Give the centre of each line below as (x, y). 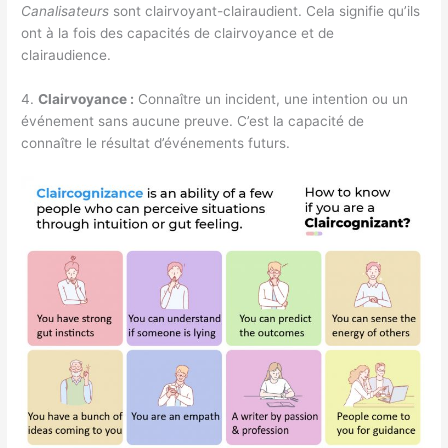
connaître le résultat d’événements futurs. (156, 142)
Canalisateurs (65, 10)
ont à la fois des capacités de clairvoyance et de (178, 32)
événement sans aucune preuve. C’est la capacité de (193, 120)
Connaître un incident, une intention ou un (271, 98)
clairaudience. (66, 54)
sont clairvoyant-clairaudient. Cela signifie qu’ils (265, 10)
